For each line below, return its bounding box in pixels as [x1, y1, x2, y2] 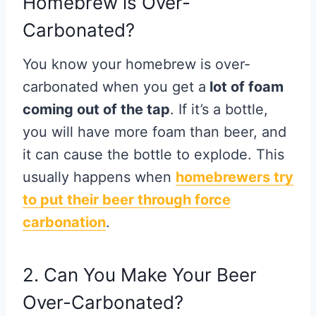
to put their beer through [23, 191, 195, 209]
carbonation [23, 214, 106, 231]
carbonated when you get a [23, 78, 206, 96]
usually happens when [23, 169, 176, 186]
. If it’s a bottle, [170, 101, 268, 119]
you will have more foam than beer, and [23, 123, 286, 141]
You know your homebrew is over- [23, 56, 250, 73]
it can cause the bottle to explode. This [23, 146, 284, 164]
